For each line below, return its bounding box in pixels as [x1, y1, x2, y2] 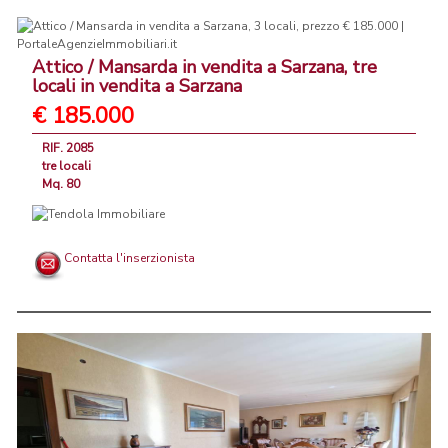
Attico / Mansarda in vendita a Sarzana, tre [32, 55, 377, 80]
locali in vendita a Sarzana [32, 74, 242, 99]
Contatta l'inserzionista [64, 250, 195, 267]
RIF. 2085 [42, 140, 94, 157]
